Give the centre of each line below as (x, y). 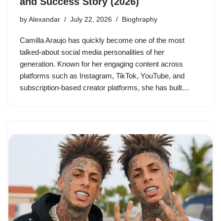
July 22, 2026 (91, 19)
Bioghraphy (140, 19)
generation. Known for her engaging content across (101, 64)
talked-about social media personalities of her (92, 52)
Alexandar (44, 19)
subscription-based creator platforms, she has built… (106, 87)
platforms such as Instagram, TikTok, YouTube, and (102, 75)
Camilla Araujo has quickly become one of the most (102, 40)
